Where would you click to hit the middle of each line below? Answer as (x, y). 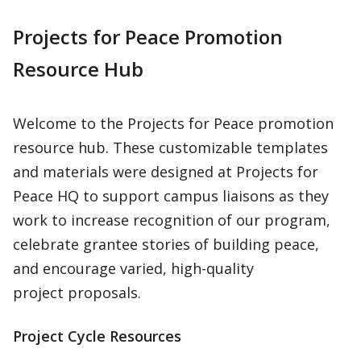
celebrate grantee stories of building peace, (166, 244)
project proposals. (77, 293)
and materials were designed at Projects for (166, 172)
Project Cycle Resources (97, 336)
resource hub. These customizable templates (170, 147)
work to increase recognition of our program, (172, 220)
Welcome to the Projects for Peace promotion (173, 123)
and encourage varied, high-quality (133, 268)
